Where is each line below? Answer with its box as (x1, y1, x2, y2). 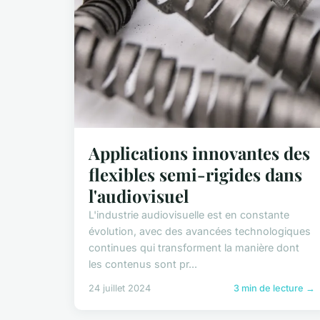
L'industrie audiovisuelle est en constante (89, 208, 289, 221)
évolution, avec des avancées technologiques (89, 224, 311, 237)
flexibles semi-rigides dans (89, 162, 302, 186)
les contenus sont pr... (89, 257, 197, 270)
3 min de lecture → (234, 282, 316, 294)
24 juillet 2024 (89, 282, 151, 294)
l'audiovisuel (89, 184, 189, 207)
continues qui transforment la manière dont (89, 241, 299, 254)
